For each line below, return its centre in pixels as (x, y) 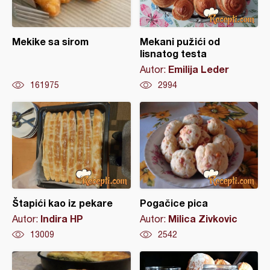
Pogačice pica (174, 203)
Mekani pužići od (180, 41)
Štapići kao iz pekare (62, 203)
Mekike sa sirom (50, 41)
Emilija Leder (198, 69)
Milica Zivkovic (202, 218)
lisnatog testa (173, 53)
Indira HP (62, 218)
